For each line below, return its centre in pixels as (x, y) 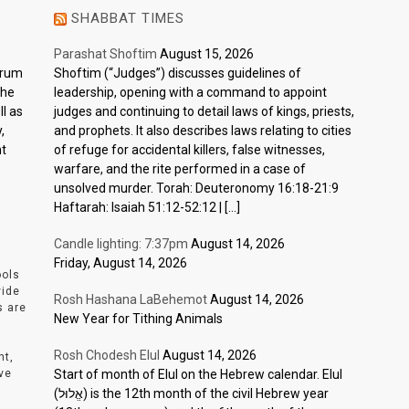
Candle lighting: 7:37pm (121, 244)
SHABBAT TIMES (128, 19)
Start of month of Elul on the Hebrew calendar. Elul (198, 375)
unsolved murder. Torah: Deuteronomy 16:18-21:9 (196, 189)
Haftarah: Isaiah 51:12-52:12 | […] (147, 208)
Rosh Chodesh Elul (107, 356)
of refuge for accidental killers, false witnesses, (189, 150)
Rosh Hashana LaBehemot (131, 300)
